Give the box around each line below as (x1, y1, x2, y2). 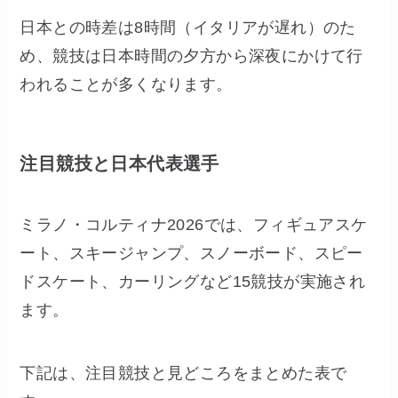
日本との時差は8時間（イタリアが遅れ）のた (20, 19, 356, 37)
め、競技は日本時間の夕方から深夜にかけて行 (20, 47, 363, 66)
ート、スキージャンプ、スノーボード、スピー (20, 243, 363, 262)
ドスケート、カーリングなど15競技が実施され (20, 272, 366, 291)
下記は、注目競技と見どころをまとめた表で (20, 364, 347, 383)
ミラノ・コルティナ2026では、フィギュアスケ (20, 215, 368, 234)
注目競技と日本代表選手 (20, 153, 219, 173)
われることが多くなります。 (20, 76, 233, 94)
